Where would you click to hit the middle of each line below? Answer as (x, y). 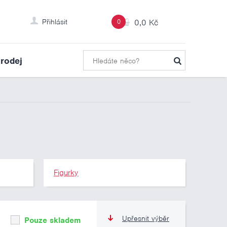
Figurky (66, 173)
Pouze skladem (51, 220)
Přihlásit (55, 22)
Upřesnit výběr (146, 218)
